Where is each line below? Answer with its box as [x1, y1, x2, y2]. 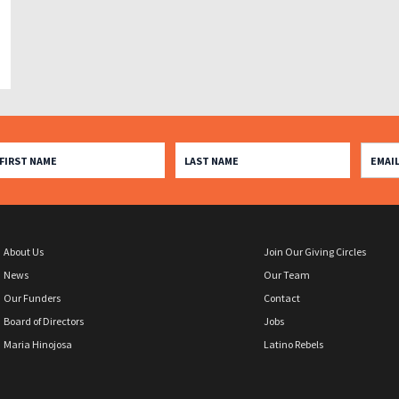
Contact [264, 291, 300, 305]
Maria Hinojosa [3, 338, 72, 352]
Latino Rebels [264, 338, 323, 352]
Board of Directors [3, 314, 84, 329]
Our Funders [3, 291, 61, 305]
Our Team [264, 268, 310, 282]
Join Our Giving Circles [264, 245, 366, 259]
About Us [3, 245, 44, 259]
